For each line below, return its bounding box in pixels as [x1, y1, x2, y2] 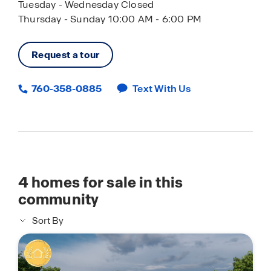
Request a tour [31, 48, 100, 61]
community [18, 190, 99, 209]
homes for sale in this [28, 173, 183, 192]
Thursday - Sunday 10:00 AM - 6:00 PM [18, 13, 202, 25]
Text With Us [132, 82, 192, 95]
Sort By [32, 215, 64, 227]
